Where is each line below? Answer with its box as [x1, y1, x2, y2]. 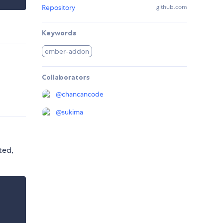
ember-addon [45, 47, 90, 56]
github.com [156, 3, 187, 11]
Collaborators [42, 73, 90, 82]
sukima [62, 108, 83, 117]
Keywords [42, 28, 76, 38]
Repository [42, 3, 75, 12]
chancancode [62, 90, 104, 99]
